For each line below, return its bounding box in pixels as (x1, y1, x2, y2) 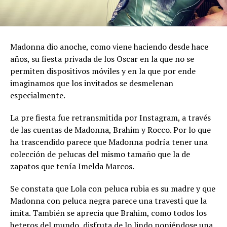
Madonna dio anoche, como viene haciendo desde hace (10, 41, 208, 52)
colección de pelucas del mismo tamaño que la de (10, 148, 190, 160)
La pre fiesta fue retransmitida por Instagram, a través (10, 111, 211, 123)
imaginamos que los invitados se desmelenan (10, 77, 173, 89)
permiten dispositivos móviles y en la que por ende (10, 65, 196, 77)
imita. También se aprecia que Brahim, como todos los (10, 207, 207, 218)
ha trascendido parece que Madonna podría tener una (10, 136, 208, 147)
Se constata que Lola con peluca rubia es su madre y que (10, 182, 215, 194)
